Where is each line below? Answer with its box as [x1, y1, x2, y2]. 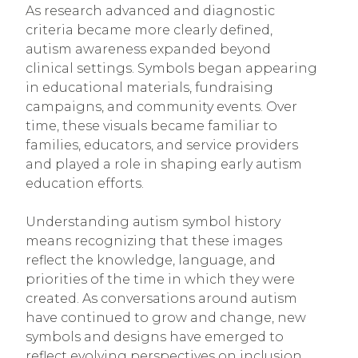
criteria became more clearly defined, [26, 22, 272, 38]
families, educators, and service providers [26, 137, 298, 153]
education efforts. [26, 175, 144, 191]
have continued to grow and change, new [26, 309, 306, 325]
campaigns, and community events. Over [26, 98, 297, 114]
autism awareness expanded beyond [26, 41, 271, 57]
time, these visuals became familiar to [26, 117, 277, 133]
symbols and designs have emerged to [26, 328, 284, 344]
